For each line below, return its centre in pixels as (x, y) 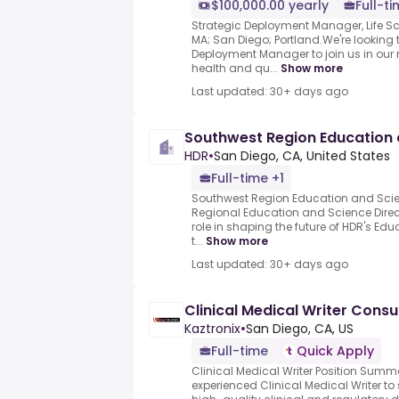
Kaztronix (212, 329)
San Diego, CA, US (300, 329)
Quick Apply (335, 351)
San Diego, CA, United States (302, 156)
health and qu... (235, 69)
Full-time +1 (248, 179)
